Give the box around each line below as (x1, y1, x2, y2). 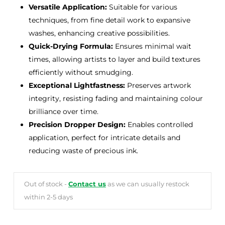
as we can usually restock (105, 180, 189, 188)
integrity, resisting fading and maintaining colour (28, 94, 203, 103)
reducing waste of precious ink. (28, 146, 138, 156)
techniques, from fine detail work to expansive (28, 16, 190, 25)
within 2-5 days (24, 193, 73, 201)
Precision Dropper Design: (28, 120, 126, 130)
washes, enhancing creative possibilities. (28, 29, 170, 38)
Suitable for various (106, 3, 177, 12)
